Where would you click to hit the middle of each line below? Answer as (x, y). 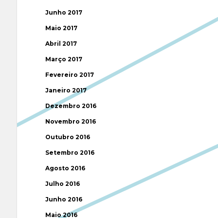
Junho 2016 (64, 199)
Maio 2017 (61, 28)
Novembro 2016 (70, 121)
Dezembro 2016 (71, 106)
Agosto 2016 (65, 168)
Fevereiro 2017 (69, 75)
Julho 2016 (62, 184)
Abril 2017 (61, 44)
